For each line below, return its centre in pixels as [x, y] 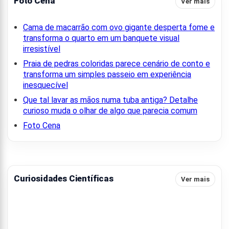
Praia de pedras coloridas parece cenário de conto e [117, 63]
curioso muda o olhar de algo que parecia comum [110, 110]
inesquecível [45, 85]
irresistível [42, 49]
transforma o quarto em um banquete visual [101, 38]
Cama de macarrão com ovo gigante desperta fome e [119, 27]
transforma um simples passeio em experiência [107, 74]
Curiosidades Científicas [64, 178]
